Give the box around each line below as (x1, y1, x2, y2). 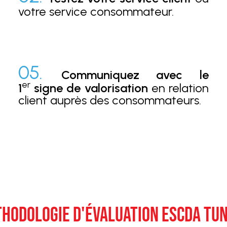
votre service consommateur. (18, 4, 174, 19)
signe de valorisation (30, 81, 148, 95)
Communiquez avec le (61, 67, 209, 82)
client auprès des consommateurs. (18, 93, 201, 107)
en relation (147, 81, 209, 95)
